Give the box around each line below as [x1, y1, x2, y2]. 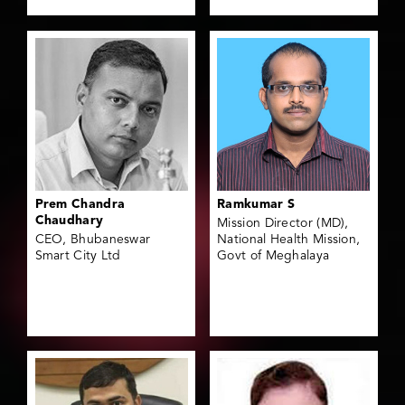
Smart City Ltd [34, 249, 121, 262]
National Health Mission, [217, 232, 361, 246]
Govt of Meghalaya [217, 249, 330, 262]
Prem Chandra [34, 197, 126, 211]
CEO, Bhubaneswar [34, 232, 151, 246]
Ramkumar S [217, 197, 296, 211]
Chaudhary [34, 213, 104, 227]
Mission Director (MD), [217, 216, 349, 230]
